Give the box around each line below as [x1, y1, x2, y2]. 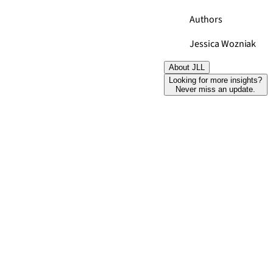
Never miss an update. [175, 85, 256, 94]
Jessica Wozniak [190, 37, 257, 51]
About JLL [168, 63, 205, 72]
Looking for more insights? [169, 76, 263, 85]
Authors [190, 13, 222, 26]
